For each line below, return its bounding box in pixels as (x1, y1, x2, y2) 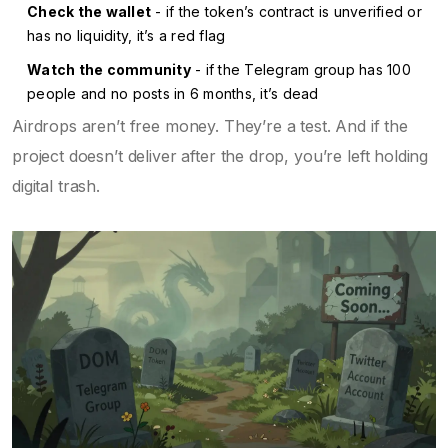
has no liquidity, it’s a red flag (27, 27, 226, 44)
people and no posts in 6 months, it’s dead (27, 85, 319, 102)
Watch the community (27, 61, 191, 78)
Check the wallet (27, 3, 151, 20)
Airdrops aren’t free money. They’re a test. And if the (12, 116, 408, 136)
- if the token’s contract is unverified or (151, 3, 422, 20)
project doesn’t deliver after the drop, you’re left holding (12, 146, 429, 166)
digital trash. (12, 176, 100, 196)
